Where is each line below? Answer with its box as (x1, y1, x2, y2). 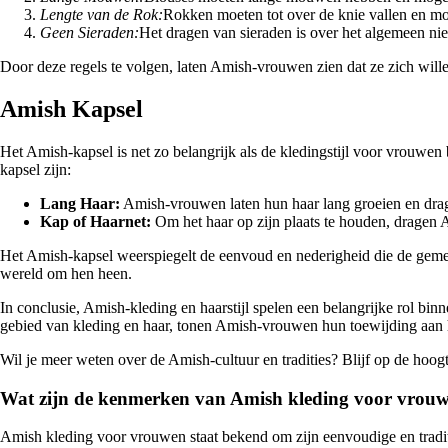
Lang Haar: (40, 194, 120, 212)
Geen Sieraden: (40, 24, 139, 42)
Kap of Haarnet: (40, 212, 151, 230)
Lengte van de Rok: (40, 6, 163, 24)
